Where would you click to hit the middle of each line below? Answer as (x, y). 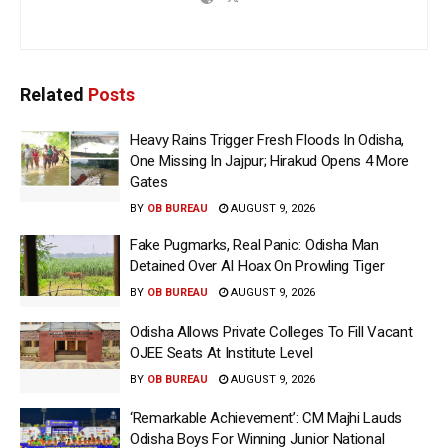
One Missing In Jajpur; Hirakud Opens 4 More (270, 161)
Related (52, 95)
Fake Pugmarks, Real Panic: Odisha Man (254, 245)
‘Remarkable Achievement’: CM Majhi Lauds (266, 418)
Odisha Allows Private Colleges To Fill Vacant (271, 331)
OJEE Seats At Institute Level (221, 352)
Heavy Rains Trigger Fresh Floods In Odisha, (267, 140)
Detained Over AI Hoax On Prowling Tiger (257, 266)
